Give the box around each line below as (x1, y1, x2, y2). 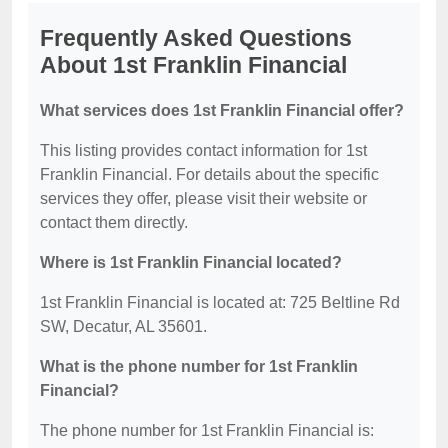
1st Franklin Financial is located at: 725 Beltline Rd (40, 294, 400, 311)
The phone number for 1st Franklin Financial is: (40, 422, 374, 439)
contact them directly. (40, 214, 188, 231)
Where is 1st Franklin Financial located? (40, 254, 342, 271)
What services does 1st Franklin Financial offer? (40, 102, 404, 119)
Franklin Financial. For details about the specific (40, 166, 379, 183)
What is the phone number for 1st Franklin (40, 358, 358, 375)
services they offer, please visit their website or (40, 190, 367, 207)
